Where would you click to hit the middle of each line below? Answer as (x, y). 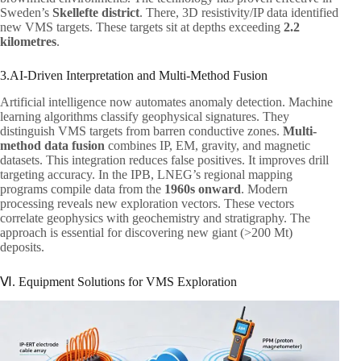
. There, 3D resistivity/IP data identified (239, 12)
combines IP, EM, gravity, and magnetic (207, 145)
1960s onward (203, 189)
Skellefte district (96, 12)
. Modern (264, 189)
